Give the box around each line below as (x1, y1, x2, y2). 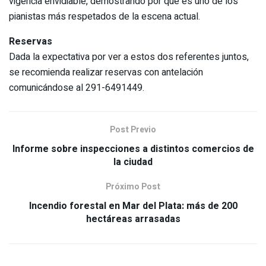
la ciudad (113, 155, 153, 170)
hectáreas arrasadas (85, 212, 180, 227)
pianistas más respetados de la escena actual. (9, 9, 200, 24)
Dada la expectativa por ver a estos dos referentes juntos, (9, 50, 249, 65)
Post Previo (110, 123, 156, 137)
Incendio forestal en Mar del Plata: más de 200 (28, 199, 237, 214)
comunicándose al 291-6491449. (9, 81, 144, 96)
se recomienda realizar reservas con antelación (9, 65, 203, 80)
